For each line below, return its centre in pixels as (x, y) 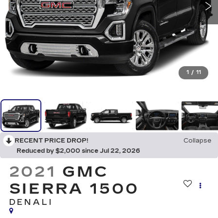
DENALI (31, 202)
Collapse (197, 141)
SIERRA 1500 (74, 189)
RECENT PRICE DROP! (51, 141)
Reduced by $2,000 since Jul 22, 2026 (78, 151)
